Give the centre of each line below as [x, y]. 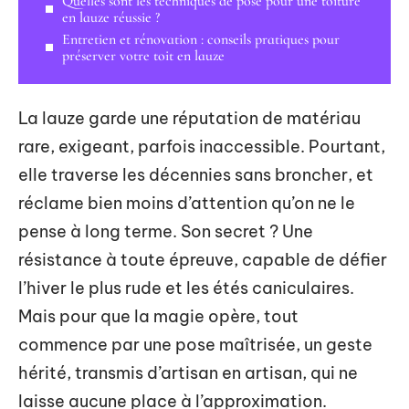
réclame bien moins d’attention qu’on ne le [187, 203]
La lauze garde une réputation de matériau [189, 118]
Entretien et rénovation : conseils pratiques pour [201, 39]
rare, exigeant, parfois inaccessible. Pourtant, [202, 147]
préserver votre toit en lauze [143, 55]
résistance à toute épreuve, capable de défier [203, 260]
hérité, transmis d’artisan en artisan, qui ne [188, 373]
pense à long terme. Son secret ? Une [166, 231]
